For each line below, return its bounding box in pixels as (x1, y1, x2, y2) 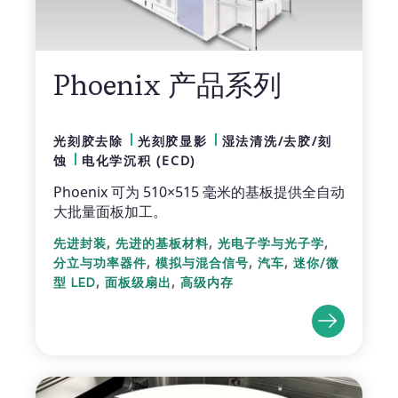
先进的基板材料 (115, 235, 209, 251)
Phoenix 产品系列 (53, 67, 282, 102)
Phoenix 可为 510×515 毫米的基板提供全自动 (53, 181, 345, 202)
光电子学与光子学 (218, 235, 324, 251)
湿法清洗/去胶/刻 (221, 131, 332, 149)
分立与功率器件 (53, 255, 147, 270)
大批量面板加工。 (53, 201, 167, 221)
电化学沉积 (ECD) (81, 151, 195, 169)
